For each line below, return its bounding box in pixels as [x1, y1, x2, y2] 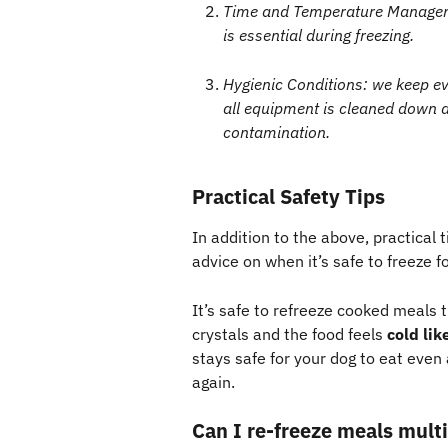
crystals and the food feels [192, 323, 387, 344]
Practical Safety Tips [192, 183, 390, 211]
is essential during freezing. [223, 25, 414, 46]
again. [192, 371, 235, 392]
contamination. [223, 121, 330, 142]
